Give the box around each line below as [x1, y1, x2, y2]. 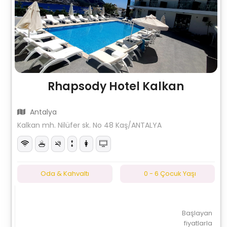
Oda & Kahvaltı [40, 169, 89, 178]
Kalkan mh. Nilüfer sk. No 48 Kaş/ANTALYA [17, 120, 162, 130]
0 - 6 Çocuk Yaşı [143, 169, 196, 178]
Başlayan [181, 208, 212, 218]
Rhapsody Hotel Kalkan [48, 79, 184, 94]
